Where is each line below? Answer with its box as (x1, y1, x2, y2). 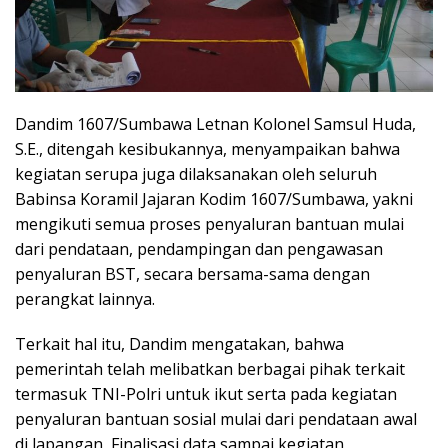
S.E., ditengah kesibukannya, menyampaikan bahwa (15, 138, 400, 161)
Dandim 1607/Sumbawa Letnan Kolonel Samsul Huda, (15, 113, 416, 136)
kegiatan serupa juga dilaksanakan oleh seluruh (15, 163, 377, 186)
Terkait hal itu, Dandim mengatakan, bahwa (15, 333, 344, 356)
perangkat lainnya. (15, 288, 155, 311)
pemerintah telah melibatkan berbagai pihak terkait (15, 358, 405, 381)
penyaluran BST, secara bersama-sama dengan (15, 263, 370, 286)
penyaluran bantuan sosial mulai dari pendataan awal (15, 408, 417, 431)
